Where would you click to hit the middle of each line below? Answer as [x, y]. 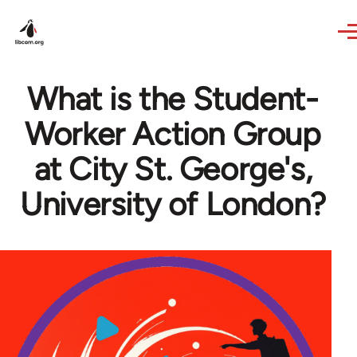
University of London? [173, 204]
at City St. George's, [173, 169]
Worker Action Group [173, 134]
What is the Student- [173, 99]
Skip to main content [76, 11]
